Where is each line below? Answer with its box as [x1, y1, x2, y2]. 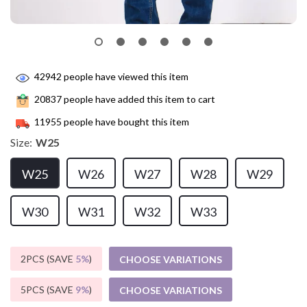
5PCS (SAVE [21, 284, 75, 295]
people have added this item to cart [62, 93, 215, 106]
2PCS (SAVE [21, 253, 75, 265]
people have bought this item [62, 116, 189, 128]
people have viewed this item [62, 71, 188, 83]
